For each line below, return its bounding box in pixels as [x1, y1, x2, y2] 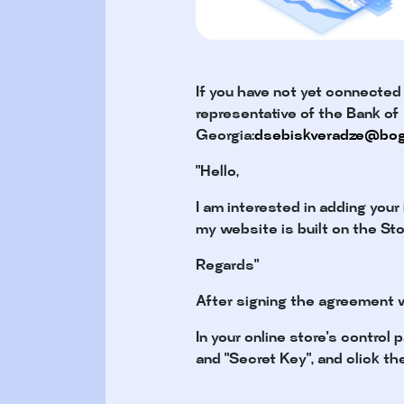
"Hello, [196, 165, 239, 181]
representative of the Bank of [196, 107, 399, 124]
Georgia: [196, 129, 254, 145]
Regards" [196, 259, 259, 275]
